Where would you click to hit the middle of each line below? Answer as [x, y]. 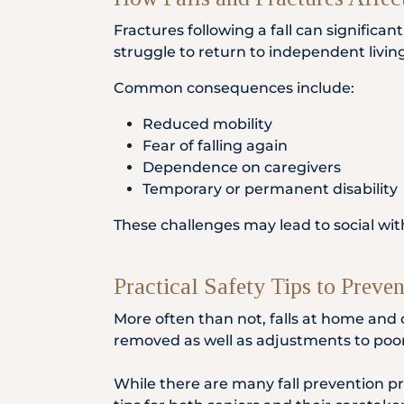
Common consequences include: [234, 88]
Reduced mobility [207, 124]
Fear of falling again [215, 146]
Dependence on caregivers [242, 167]
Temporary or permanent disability [270, 189]
